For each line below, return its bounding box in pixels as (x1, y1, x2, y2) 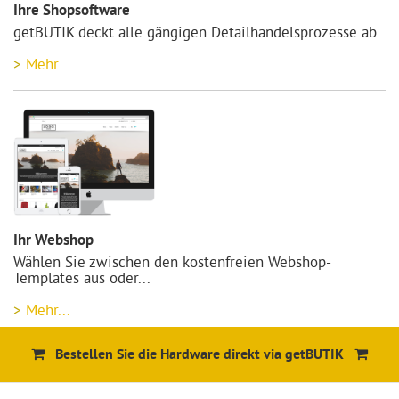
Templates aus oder (13, 267, 138, 287)
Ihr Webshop (13, 231, 94, 250)
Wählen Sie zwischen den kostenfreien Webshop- (13, 251, 331, 271)
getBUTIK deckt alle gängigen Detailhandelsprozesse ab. (13, 21, 380, 41)
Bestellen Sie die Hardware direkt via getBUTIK (55, 346, 344, 364)
